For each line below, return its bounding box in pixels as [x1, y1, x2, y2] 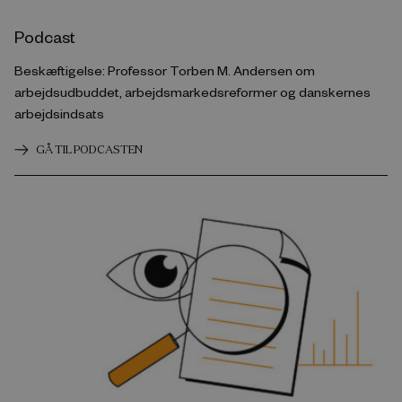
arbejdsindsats [14, 105, 104, 123]
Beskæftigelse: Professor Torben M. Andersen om [14, 62, 315, 80]
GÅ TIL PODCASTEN [36, 143, 143, 157]
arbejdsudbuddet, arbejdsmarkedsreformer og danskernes [14, 83, 371, 101]
